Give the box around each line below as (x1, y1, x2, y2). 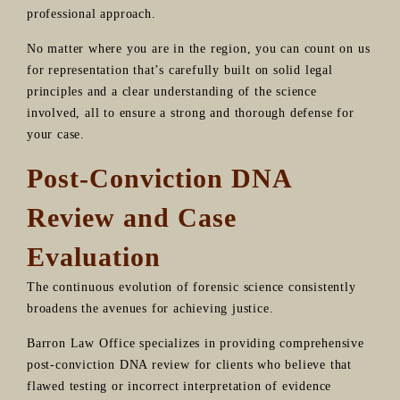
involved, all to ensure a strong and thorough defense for (27, 105, 354, 120)
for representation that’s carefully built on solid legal (27, 62, 333, 77)
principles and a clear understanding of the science (27, 84, 317, 98)
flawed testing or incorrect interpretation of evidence (27, 379, 332, 393)
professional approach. (27, 6, 156, 21)
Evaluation (27, 241, 161, 271)
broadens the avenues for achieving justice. (27, 301, 274, 315)
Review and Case (27, 202, 237, 232)
